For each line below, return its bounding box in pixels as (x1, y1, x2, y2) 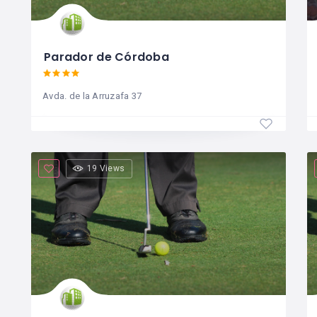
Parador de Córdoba (44, 48, 170, 65)
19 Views (86, 163, 125, 173)
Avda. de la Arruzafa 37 (42, 90, 142, 101)
